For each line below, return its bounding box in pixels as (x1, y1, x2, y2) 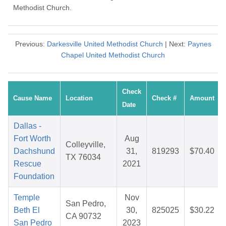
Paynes (187, 40, 211, 48)
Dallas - (14, 122, 41, 131)
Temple (14, 193, 40, 202)
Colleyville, (66, 140, 105, 149)
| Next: (162, 40, 188, 48)
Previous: (15, 40, 47, 48)
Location (66, 94, 93, 102)
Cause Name (13, 94, 52, 102)
